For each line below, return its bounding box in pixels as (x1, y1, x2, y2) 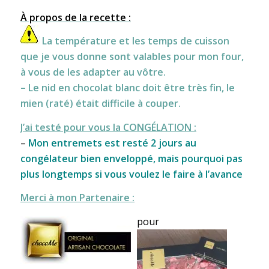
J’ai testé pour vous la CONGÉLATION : (20, 120, 196, 134)
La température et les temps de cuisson (39, 34, 229, 48)
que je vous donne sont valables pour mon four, (20, 50, 244, 64)
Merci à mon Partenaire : (20, 191, 134, 205)
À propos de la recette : (20, 11, 131, 25)
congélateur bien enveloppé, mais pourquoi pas (20, 151, 243, 165)
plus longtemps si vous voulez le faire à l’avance (20, 167, 243, 181)
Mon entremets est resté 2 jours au (25, 136, 196, 150)
